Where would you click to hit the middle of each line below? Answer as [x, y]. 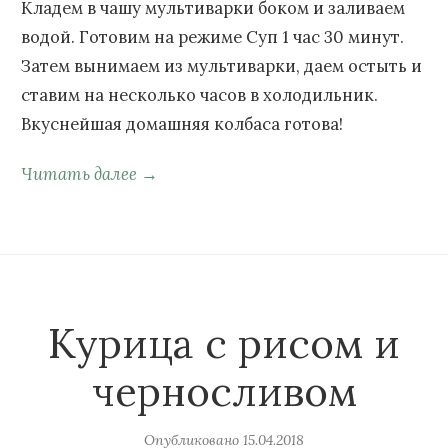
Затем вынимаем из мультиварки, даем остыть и [221, 66]
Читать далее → [89, 174]
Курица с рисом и [224, 344]
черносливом [224, 392]
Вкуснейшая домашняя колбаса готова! [182, 124]
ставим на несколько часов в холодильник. [199, 95]
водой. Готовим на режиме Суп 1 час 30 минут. [212, 37]
